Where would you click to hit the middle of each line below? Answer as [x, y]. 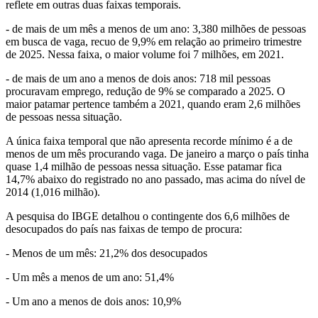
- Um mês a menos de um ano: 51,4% [90, 278]
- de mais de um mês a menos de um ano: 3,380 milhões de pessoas [156, 29]
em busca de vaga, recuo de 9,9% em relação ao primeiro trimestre [154, 42]
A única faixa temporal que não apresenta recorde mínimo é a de [149, 141]
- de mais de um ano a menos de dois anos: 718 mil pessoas [138, 79]
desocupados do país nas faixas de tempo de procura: [124, 229]
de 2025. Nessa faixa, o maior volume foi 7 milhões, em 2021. [145, 55]
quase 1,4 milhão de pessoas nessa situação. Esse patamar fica [144, 167]
